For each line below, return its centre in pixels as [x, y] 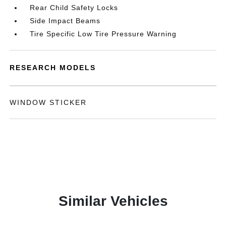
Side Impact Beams [65, 21]
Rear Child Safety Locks [74, 8]
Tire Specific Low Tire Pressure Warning [103, 34]
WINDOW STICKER [48, 102]
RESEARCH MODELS [53, 68]
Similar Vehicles [113, 201]
